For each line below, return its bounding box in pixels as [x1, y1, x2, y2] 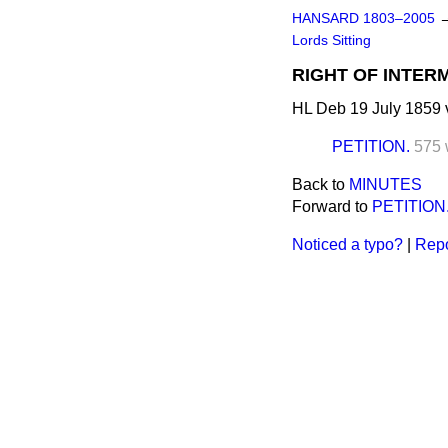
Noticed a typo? [292, 236, 403, 253]
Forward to [292, 198, 372, 215]
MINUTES [349, 176, 422, 193]
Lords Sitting [292, 33, 371, 48]
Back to [292, 176, 349, 193]
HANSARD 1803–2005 [292, 11, 435, 26]
